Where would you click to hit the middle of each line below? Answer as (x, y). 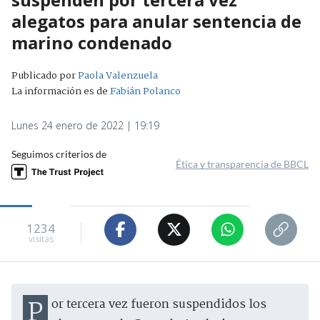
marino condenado (92, 42)
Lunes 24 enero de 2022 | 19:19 (85, 125)
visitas (41, 239)
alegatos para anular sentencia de (156, 21)
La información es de (60, 91)
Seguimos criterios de (59, 154)
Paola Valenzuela (118, 75)
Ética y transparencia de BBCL (242, 164)
